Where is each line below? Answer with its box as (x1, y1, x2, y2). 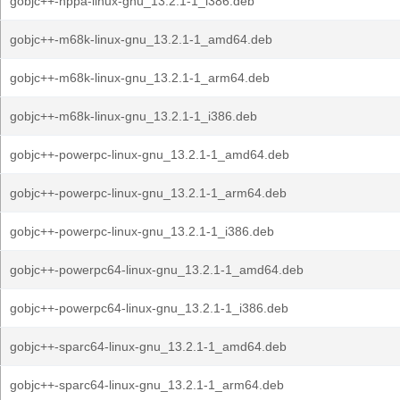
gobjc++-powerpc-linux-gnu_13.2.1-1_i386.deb (10, 224, 274, 238)
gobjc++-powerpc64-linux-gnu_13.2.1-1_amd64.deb (10, 262, 304, 277)
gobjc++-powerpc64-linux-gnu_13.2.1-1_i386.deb (10, 301, 288, 315)
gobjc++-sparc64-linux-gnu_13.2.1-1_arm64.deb (10, 378, 284, 392)
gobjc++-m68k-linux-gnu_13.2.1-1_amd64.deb (10, 32, 272, 46)
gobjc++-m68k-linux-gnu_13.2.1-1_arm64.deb (10, 71, 270, 85)
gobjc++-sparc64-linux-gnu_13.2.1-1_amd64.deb (10, 339, 287, 354)
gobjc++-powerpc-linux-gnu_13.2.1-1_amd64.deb (10, 147, 289, 162)
